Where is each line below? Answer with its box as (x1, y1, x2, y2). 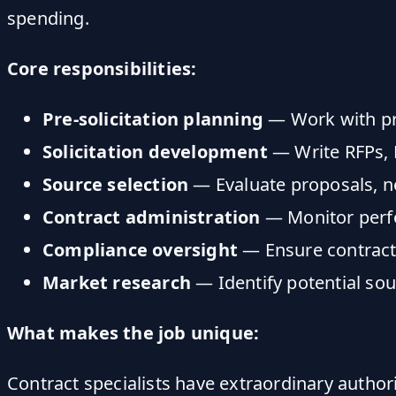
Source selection (42, 171, 189, 196)
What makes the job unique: (7, 320, 260, 345)
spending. (7, 5, 89, 30)
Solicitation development (42, 139, 268, 164)
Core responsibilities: (7, 56, 197, 80)
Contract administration (42, 204, 261, 229)
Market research (42, 270, 191, 294)
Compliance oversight (42, 237, 238, 262)
